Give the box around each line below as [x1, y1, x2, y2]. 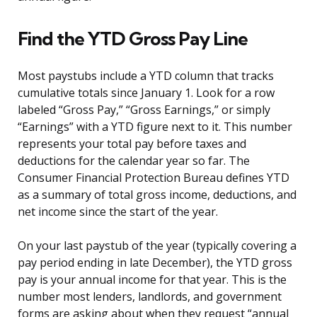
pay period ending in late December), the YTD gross [18, 255, 292, 271]
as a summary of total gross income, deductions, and [18, 187, 296, 203]
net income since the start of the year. [18, 204, 218, 220]
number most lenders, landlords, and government [18, 289, 282, 305]
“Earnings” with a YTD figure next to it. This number [18, 119, 292, 135]
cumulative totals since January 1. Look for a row [18, 85, 275, 101]
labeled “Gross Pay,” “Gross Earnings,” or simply [18, 102, 270, 118]
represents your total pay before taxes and [18, 136, 246, 152]
